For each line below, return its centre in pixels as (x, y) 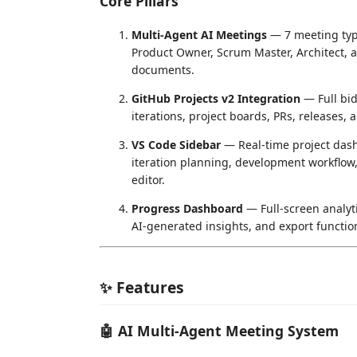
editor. (148, 179)
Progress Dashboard (187, 208)
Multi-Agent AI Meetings (199, 34)
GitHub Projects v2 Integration (216, 98)
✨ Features (142, 287)
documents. (163, 69)
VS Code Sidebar (176, 144)
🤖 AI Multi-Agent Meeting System (219, 330)
